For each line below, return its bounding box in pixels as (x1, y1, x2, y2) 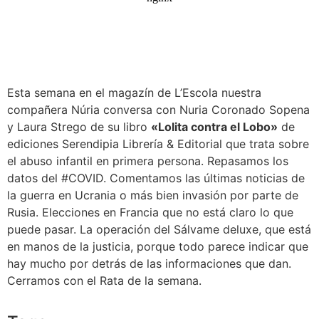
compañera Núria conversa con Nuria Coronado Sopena (7, 103, 310, 117)
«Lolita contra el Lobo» (151, 120, 278, 135)
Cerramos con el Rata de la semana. (7, 273, 202, 288)
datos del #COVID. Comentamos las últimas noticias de (7, 171, 305, 186)
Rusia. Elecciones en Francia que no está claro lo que (7, 205, 293, 220)
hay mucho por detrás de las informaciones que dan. (7, 256, 291, 271)
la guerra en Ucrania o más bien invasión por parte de (7, 188, 298, 203)
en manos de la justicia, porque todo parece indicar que (7, 239, 308, 254)
